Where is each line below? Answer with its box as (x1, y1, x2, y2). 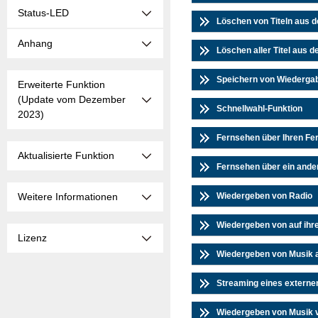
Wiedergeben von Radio (216, 191, 312, 202)
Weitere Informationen (18, 191, 118, 202)
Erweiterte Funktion (18, 79, 105, 90)
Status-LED (18, 7, 69, 18)
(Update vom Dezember (18, 94, 126, 105)
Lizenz (18, 232, 47, 243)
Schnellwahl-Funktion (216, 104, 302, 114)
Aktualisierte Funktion (18, 150, 114, 161)
